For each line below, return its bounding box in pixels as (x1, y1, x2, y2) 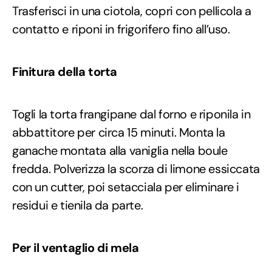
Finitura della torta (12, 63, 117, 80)
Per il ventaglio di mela (12, 239, 139, 256)
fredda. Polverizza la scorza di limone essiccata (12, 160, 260, 177)
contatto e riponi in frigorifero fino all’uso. (12, 21, 230, 37)
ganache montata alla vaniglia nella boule (12, 142, 228, 158)
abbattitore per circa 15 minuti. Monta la (12, 124, 225, 140)
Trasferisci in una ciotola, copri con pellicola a (12, 2, 251, 19)
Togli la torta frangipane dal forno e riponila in (12, 106, 251, 122)
